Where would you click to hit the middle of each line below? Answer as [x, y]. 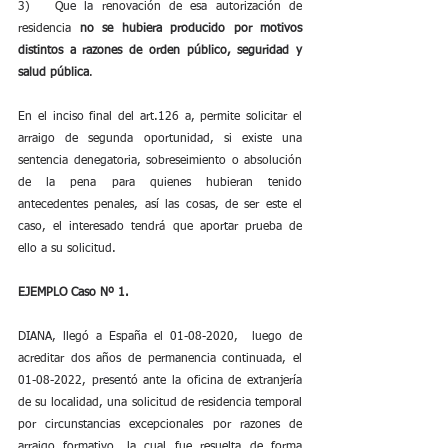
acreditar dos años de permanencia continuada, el [160, 359]
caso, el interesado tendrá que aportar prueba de [160, 227]
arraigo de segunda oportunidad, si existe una [160, 139]
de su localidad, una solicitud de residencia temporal [160, 403]
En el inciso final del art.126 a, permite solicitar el [160, 117]
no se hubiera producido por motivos [190, 29]
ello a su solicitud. [67, 249]
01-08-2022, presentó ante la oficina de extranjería [160, 381]
